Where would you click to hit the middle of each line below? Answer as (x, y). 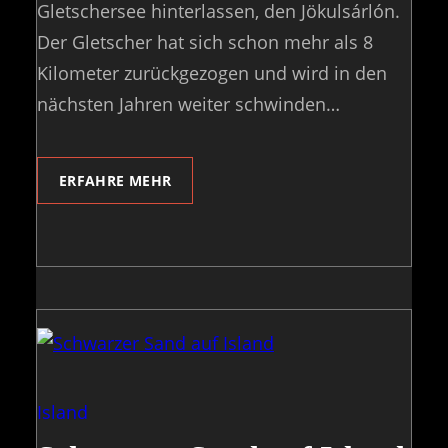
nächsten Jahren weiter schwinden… (188, 104)
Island (62, 411)
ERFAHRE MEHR (115, 180)
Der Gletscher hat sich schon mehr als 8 (205, 42)
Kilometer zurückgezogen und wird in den (212, 73)
